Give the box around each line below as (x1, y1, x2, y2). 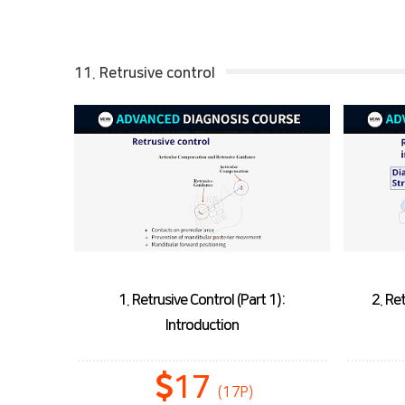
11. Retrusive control (74, 65, 215, 81)
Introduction (165, 316, 239, 334)
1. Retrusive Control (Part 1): (118, 291, 285, 308)
